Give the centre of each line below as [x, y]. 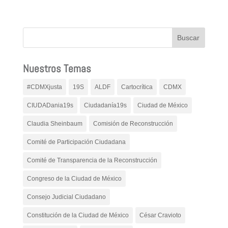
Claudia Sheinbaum [54, 123]
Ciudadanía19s [105, 105]
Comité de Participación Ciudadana [76, 142]
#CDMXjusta [44, 87]
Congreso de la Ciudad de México [74, 178]
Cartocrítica [137, 87]
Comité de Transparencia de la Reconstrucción [92, 160]
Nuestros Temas [57, 68]
